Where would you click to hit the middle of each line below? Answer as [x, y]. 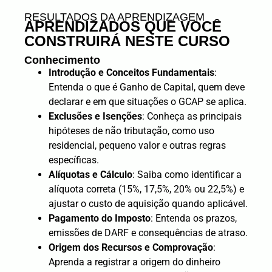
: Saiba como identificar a [187, 174]
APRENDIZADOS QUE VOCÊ [123, 26]
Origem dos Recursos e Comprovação [131, 247]
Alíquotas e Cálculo [90, 174]
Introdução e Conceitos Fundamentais [131, 72]
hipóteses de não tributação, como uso [131, 131]
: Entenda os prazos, [194, 218]
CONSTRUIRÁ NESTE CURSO [127, 41]
